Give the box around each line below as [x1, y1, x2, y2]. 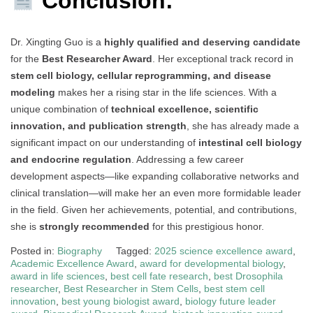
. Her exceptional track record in [152, 53, 293, 65]
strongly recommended [39, 221, 150, 233]
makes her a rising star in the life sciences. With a [55, 87, 277, 99]
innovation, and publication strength [10, 120, 187, 132]
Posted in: [10, 245, 57, 257]
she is [10, 221, 39, 233]
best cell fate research [110, 270, 208, 282]
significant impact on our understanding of [10, 137, 198, 149]
